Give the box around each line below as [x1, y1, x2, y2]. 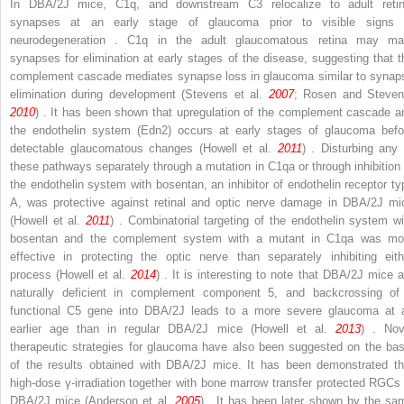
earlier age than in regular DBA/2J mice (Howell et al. [10, 321, 335, 335]
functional [10, 303, 67, 317]
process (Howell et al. [10, 267, 131, 281]
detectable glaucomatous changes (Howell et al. [10, 141, 278, 155]
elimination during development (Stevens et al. [10, 87, 269, 101]
